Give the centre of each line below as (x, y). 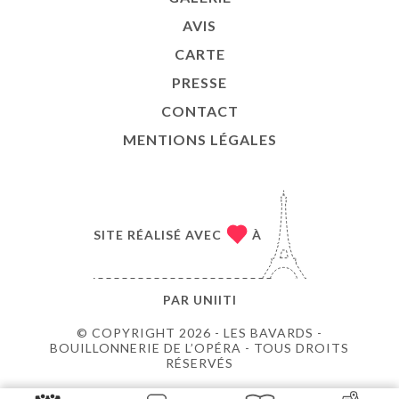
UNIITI (215, 300)
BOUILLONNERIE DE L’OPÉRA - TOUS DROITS (199, 348)
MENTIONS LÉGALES (199, 139)
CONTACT (199, 111)
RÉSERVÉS (199, 363)
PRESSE (199, 82)
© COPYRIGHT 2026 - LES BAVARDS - (199, 333)
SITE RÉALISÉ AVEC (157, 234)
